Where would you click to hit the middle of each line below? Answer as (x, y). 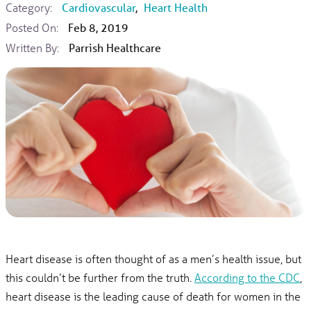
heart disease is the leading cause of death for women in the (153, 296)
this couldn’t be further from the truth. (100, 277)
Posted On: (32, 28)
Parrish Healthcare (115, 48)
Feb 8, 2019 (98, 28)
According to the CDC (247, 277)
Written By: (33, 48)
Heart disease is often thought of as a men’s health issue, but (154, 258)
